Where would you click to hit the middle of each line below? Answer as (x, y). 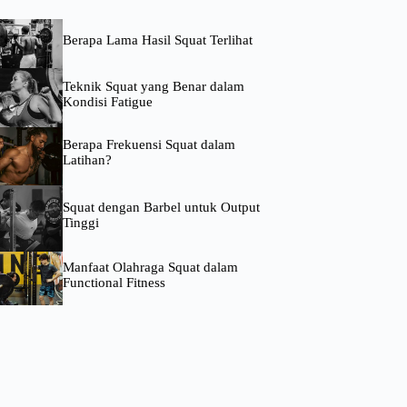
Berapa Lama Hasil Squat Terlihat (157, 40)
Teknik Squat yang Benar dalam (153, 86)
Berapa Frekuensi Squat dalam (149, 145)
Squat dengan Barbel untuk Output (161, 208)
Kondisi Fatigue (107, 101)
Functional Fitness (114, 283)
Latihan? (87, 160)
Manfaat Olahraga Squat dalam (150, 268)
